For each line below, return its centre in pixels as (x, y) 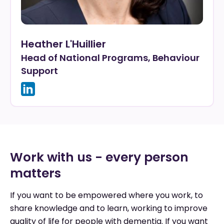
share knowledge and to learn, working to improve (109, 208)
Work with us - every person (99, 157)
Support (39, 71)
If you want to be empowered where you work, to (106, 195)
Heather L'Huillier (63, 44)
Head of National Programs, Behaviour (110, 58)
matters (35, 173)
